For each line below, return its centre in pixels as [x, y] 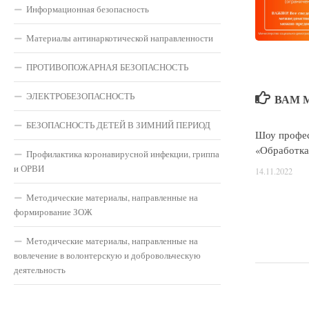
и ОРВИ [29, 168]
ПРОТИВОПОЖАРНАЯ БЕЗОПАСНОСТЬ [107, 67]
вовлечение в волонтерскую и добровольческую [107, 255]
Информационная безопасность [88, 9]
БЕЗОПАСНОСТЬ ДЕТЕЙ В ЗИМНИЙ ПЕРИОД [118, 124]
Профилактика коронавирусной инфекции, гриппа [123, 153]
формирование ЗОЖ [53, 211]
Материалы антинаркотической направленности [120, 38]
